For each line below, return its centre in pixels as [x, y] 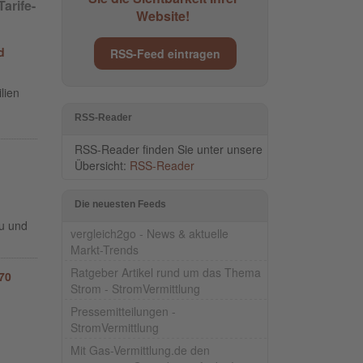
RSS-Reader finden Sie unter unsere [169, 149]
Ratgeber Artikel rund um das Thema [166, 272]
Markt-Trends [105, 249]
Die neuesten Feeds [120, 204]
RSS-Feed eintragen [165, 53]
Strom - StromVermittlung [135, 288]
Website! [163, 15]
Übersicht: [102, 165]
